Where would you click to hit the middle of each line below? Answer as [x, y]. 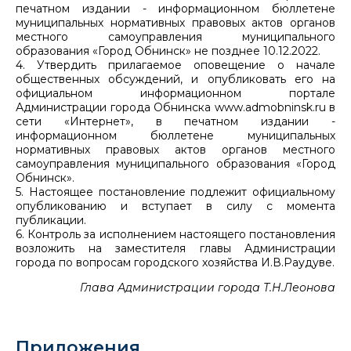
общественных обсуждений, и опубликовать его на [175, 79]
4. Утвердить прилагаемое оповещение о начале [175, 65]
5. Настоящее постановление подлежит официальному [175, 192]
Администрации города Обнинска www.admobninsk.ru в [175, 107]
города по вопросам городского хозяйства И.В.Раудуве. [175, 262]
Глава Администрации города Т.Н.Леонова [208, 287]
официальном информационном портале [175, 93]
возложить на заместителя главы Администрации [175, 248]
